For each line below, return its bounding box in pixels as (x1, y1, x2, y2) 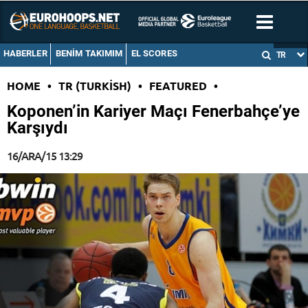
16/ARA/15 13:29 (7, 148, 82, 164)
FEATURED (149, 78, 207, 93)
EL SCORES (131, 48, 177, 59)
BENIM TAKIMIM (55, 48, 123, 59)
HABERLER (3, 48, 47, 59)
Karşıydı (7, 118, 68, 138)
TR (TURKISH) (58, 78, 131, 93)
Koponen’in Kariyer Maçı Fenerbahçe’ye (7, 102, 300, 122)
